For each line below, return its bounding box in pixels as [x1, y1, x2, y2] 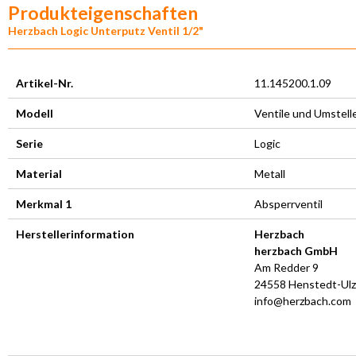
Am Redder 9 [254, 260, 319, 274]
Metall [254, 166, 285, 180]
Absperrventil [254, 196, 323, 211]
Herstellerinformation [16, 226, 134, 241]
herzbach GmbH [254, 243, 338, 257]
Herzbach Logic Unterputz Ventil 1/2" [8, 23, 203, 37]
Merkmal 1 [16, 196, 72, 211]
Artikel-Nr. [16, 75, 73, 90]
